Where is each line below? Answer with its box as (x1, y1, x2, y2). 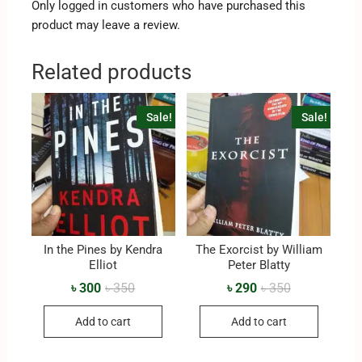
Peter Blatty (227, 257, 290, 272)
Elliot (89, 257, 118, 272)
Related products (31, 59, 192, 84)
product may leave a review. (31, 17, 180, 32)
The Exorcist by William (195, 242, 322, 257)
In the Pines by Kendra (44, 242, 163, 257)
